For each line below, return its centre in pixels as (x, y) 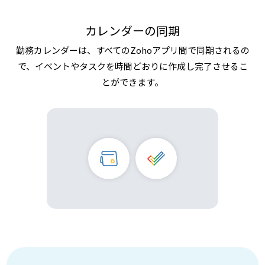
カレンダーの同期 (132, 30)
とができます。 (132, 82)
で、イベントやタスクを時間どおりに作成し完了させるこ (132, 66)
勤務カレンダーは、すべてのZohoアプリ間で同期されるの (132, 50)
